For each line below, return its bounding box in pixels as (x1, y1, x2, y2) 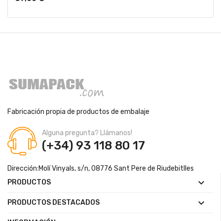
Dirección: (7, 164, 38, 173)
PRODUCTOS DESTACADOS (7, 198, 100, 207)
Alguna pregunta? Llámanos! (42, 129, 132, 137)
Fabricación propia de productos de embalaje (7, 108, 149, 116)
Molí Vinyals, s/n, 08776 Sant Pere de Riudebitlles (38, 164, 194, 173)
